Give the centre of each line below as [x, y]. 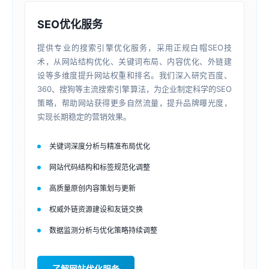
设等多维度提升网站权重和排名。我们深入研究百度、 [134, 75]
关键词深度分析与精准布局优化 [100, 146]
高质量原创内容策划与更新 [92, 188]
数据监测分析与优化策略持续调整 [103, 230]
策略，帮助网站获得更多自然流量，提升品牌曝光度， [134, 103]
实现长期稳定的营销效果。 [84, 116]
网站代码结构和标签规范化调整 [100, 167]
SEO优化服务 [70, 24]
